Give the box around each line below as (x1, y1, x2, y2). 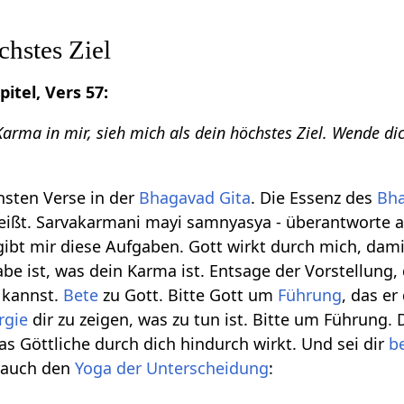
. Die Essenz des (251, 187, 378, 209)
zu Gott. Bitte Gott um (98, 284, 279, 307)
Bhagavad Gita (139, 187, 252, 209)
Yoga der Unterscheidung (75, 357, 270, 380)
